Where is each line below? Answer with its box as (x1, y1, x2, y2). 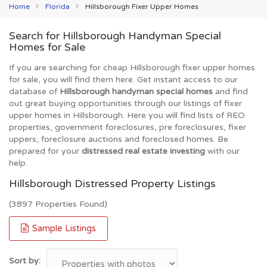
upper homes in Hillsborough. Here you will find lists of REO (9, 110, 245, 120)
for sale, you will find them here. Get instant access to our (9, 74, 238, 85)
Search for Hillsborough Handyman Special (9, 29, 221, 42)
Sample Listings (30, 223, 96, 234)
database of (9, 86, 60, 97)
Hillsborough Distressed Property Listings (9, 177, 216, 190)
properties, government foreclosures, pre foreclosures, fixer (9, 122, 246, 132)
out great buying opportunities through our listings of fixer (9, 98, 242, 108)
